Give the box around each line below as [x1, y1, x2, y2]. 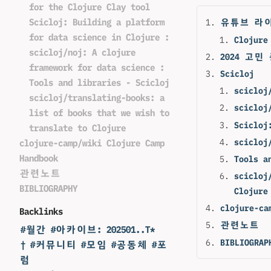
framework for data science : [29, 62, 165, 73]
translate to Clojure [29, 122, 126, 134]
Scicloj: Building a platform [29, 16, 165, 28]
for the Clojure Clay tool [29, 1, 150, 13]
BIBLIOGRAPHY [19, 183, 77, 194]
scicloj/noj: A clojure [29, 47, 135, 58]
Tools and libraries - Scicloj [29, 77, 169, 88]
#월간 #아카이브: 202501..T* [20, 224, 155, 235]
